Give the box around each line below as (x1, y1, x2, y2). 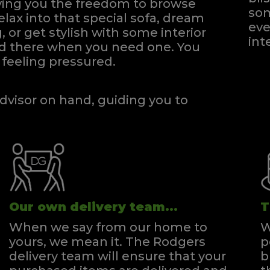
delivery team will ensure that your (8, 249, 226, 264)
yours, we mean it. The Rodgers (8, 234, 206, 250)
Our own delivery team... (8, 199, 178, 215)
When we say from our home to (8, 220, 207, 235)
